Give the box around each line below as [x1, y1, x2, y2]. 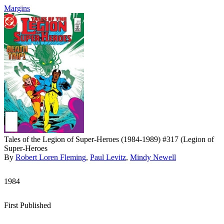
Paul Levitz [90, 153, 126, 161]
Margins [4, 4, 30, 12]
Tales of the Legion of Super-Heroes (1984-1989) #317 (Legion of [4, 135, 214, 143]
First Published [4, 201, 51, 209]
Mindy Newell [130, 153, 176, 161]
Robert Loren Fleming [15, 153, 86, 161]
